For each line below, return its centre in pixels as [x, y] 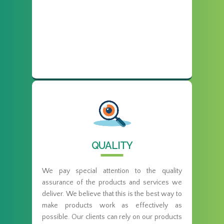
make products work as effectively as [112, 205]
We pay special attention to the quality [112, 171]
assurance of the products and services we [112, 182]
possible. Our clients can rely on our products [112, 217]
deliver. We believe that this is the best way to [112, 194]
